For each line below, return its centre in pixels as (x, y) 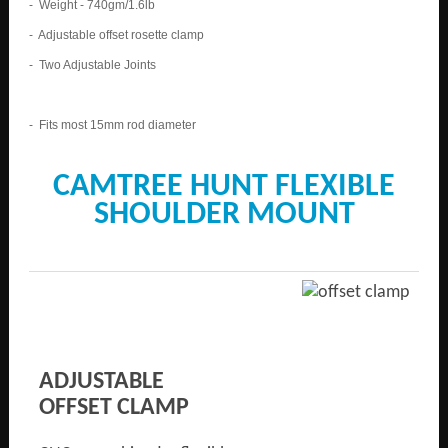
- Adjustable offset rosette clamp (116, 35)
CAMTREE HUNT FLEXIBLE (224, 187)
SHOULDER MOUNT (224, 215)
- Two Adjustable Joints (92, 65)
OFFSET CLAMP (114, 408)
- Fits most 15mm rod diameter (112, 125)
